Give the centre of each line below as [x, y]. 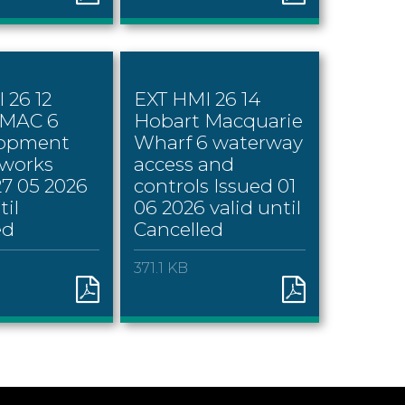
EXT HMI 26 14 [197, 99]
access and [184, 164]
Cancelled [179, 229]
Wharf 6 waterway [218, 142]
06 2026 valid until [217, 207]
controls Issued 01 [215, 185]
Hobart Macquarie [218, 120]
